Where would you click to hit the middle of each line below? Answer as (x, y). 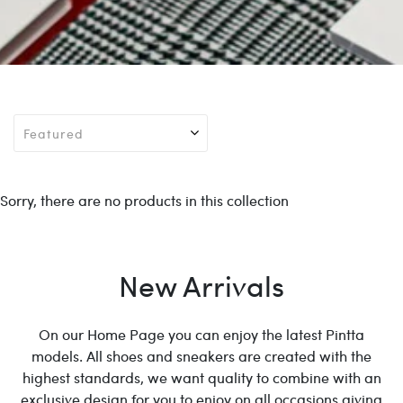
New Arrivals (201, 286)
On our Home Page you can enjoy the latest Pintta (201, 335)
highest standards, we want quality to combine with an (201, 378)
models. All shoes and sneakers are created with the (201, 356)
